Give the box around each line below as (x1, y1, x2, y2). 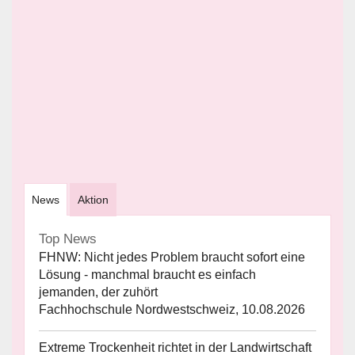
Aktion (78, 193, 109, 207)
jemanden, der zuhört (39, 285, 158, 300)
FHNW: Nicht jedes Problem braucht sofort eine (39, 250, 305, 265)
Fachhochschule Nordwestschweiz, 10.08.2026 (39, 303, 305, 317)
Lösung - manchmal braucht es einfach (39, 268, 256, 282)
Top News (39, 231, 97, 247)
